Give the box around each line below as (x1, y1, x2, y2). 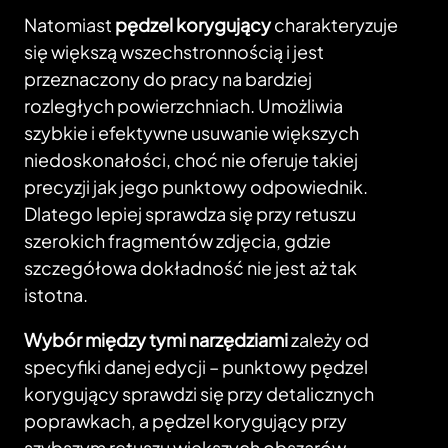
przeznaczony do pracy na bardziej (24, 67, 312, 91)
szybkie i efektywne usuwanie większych (24, 121, 359, 145)
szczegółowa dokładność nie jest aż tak (24, 256, 357, 280)
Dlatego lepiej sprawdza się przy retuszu (24, 202, 356, 226)
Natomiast (24, 13, 115, 37)
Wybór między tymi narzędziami (24, 328, 288, 352)
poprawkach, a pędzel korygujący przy (24, 409, 347, 433)
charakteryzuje (271, 13, 398, 37)
